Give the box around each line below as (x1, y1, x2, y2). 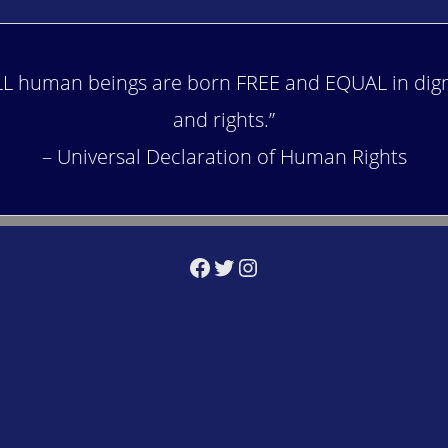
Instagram (235, 249, 343, 283)
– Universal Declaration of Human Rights (41, 143, 407, 171)
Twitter (211, 249, 284, 283)
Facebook (187, 249, 290, 283)
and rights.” (173, 106, 275, 134)
